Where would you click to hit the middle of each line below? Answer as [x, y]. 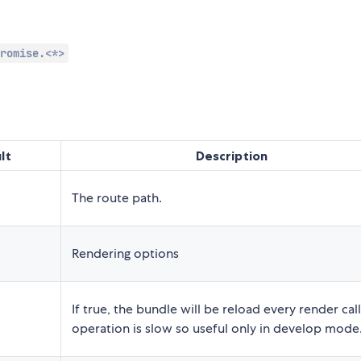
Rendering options [125, 253]
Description [232, 155]
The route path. [117, 197]
